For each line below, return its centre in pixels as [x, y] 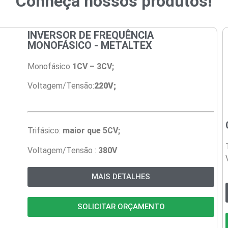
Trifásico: [44, 131]
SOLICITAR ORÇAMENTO [121, 206]
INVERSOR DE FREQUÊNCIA [90, 35]
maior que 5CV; [90, 131]
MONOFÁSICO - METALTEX [90, 45]
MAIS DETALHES [121, 176]
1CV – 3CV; [93, 66]
